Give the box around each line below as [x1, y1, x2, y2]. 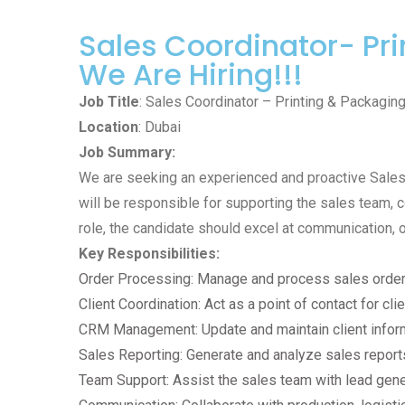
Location [79, 118, 138, 136]
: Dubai [138, 118, 181, 136]
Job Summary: [79, 144, 175, 161]
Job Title [79, 93, 139, 110]
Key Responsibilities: [79, 245, 220, 262]
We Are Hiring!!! [79, 54, 303, 95]
